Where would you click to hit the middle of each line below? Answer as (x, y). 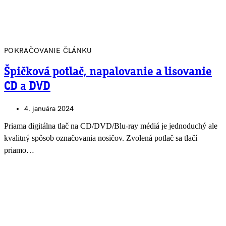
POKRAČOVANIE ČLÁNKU (48, 51)
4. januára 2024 (49, 109)
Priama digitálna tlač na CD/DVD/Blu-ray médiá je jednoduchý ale (111, 126)
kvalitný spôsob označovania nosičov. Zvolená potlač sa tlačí (101, 138)
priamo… (19, 150)
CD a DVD (27, 87)
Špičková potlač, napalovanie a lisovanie (108, 72)
